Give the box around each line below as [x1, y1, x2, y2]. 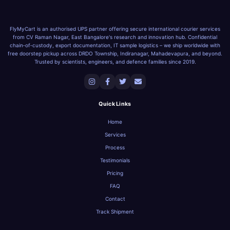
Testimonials [100, 157, 130, 163]
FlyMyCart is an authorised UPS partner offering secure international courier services [10, 26, 220, 32]
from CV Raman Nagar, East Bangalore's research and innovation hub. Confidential [13, 34, 217, 40]
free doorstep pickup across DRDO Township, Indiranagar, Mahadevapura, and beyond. [8, 50, 222, 56]
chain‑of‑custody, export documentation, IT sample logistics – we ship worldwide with [10, 42, 220, 48]
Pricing [107, 170, 123, 176]
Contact [105, 196, 125, 202]
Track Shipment [96, 208, 134, 215]
